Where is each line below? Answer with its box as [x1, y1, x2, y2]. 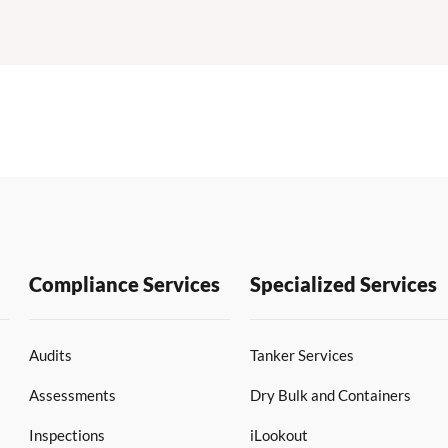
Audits [29, 346, 73, 365]
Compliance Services [29, 272, 221, 297]
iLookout [249, 426, 308, 445]
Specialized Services [249, 272, 437, 297]
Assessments [29, 386, 117, 405]
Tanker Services [249, 346, 354, 365]
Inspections [29, 426, 106, 445]
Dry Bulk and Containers [249, 386, 411, 405]
